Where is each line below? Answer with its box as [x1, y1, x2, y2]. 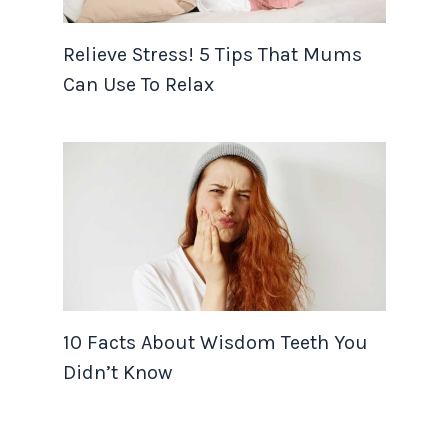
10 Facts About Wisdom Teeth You [62, 331, 368, 355]
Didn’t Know [62, 361, 172, 385]
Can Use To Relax [62, 72, 214, 96]
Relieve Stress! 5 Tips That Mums [62, 42, 362, 66]
